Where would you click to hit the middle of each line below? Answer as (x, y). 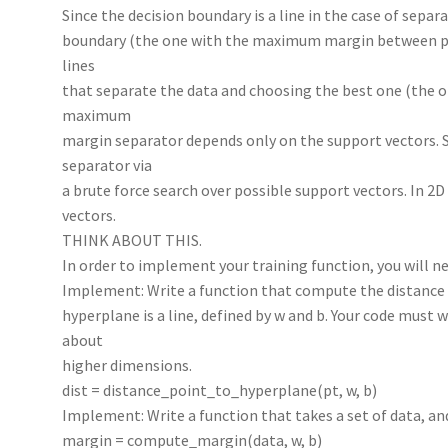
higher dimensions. (127, 364)
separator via (107, 164)
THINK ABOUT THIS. (132, 239)
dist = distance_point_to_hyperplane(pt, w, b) (220, 389)
